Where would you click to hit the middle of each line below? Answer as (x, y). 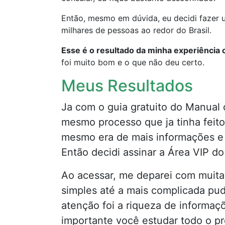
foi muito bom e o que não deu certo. (133, 62)
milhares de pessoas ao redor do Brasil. (136, 30)
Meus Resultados (127, 85)
